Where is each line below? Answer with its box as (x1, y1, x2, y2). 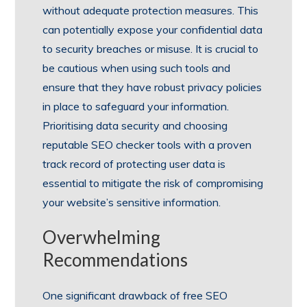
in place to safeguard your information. (42, 99, 230, 114)
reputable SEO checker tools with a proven (42, 138, 252, 152)
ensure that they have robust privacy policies (42, 80, 262, 95)
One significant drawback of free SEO (42, 288, 228, 303)
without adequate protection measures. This (42, 3, 259, 18)
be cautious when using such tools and (42, 61, 231, 75)
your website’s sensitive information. (42, 195, 221, 210)
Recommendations (42, 249, 188, 271)
